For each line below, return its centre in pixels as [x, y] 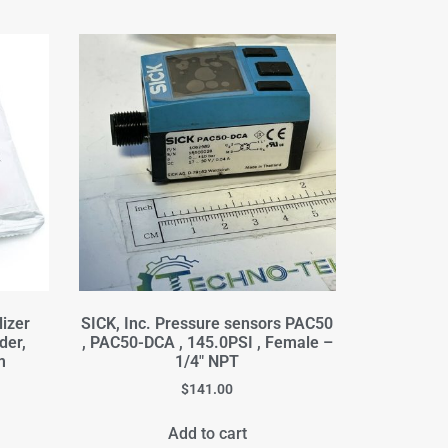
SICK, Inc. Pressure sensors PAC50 [207, 324]
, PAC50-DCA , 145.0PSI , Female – [207, 343]
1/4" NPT [207, 362]
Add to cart [207, 434]
